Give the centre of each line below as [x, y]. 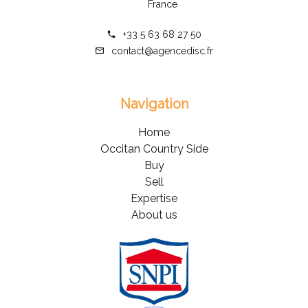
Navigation [154, 103]
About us [154, 214]
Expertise [154, 198]
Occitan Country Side [154, 148]
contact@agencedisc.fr [162, 51]
